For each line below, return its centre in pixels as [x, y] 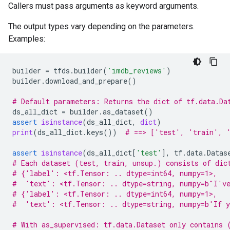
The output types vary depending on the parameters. [101, 26]
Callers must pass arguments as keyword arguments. [103, 6]
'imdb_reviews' [137, 71]
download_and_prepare [86, 81]
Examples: [27, 39]
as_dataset [123, 112]
